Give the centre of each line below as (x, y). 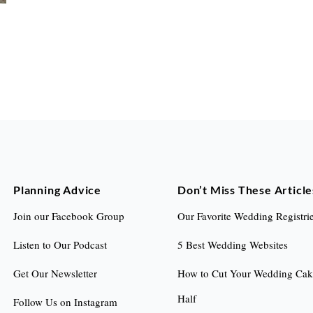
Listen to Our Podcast (60, 245)
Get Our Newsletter (56, 273)
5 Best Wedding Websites (233, 245)
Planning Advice (58, 190)
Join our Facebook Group (69, 216)
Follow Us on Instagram (66, 302)
